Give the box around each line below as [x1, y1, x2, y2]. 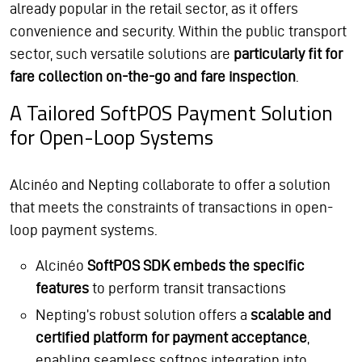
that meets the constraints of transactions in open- [10, 199, 333, 217]
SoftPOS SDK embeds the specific [87, 257, 305, 275]
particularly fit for [234, 45, 343, 63]
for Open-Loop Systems [10, 121, 213, 154]
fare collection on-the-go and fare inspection [10, 68, 296, 86]
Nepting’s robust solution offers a [36, 306, 247, 324]
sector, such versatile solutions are [10, 45, 234, 63]
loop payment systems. [10, 221, 158, 239]
